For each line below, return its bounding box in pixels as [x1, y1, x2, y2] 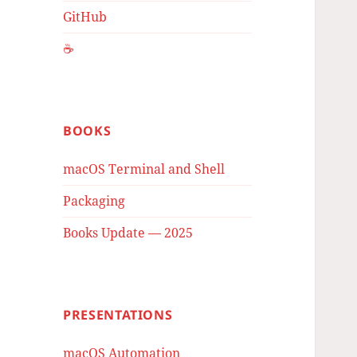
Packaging [63, 192, 126, 210]
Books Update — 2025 [63, 224, 194, 242]
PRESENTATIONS [63, 306, 173, 324]
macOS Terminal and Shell [63, 160, 226, 178]
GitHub [63, 8, 108, 26]
